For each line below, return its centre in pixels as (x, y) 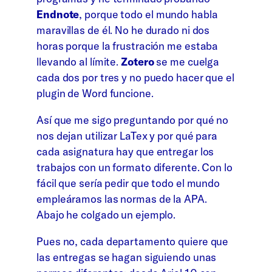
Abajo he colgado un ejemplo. (106, 215)
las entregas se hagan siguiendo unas (127, 257)
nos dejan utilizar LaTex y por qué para (127, 136)
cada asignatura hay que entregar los (125, 151)
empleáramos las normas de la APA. (122, 199)
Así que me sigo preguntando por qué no (133, 120)
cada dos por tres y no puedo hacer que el (135, 78)
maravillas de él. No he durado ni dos (123, 30)
